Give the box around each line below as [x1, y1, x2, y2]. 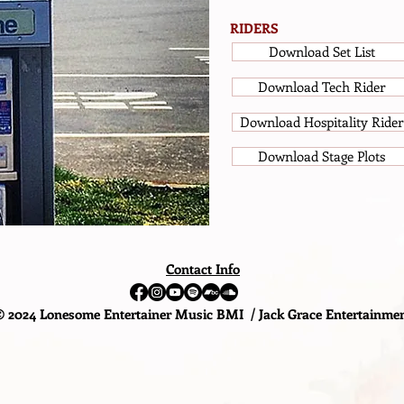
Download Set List [268, 42, 375, 60]
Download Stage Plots [258, 147, 385, 165]
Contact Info [166, 260, 240, 278]
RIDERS [230, 19, 279, 37]
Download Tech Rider [258, 78, 385, 96]
